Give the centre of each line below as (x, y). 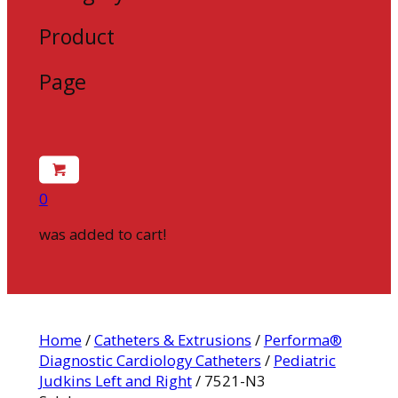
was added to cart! (102, 234)
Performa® (302, 340)
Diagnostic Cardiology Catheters (150, 361)
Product (76, 37)
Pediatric (304, 361)
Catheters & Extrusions (172, 340)
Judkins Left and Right (115, 381)
